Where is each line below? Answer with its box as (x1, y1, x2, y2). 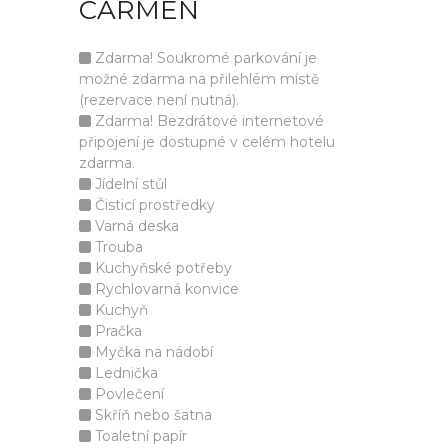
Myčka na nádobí (91, 343, 213, 361)
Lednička (91, 364, 158, 382)
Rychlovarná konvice (91, 280, 239, 298)
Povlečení (91, 385, 164, 403)
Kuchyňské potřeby (91, 259, 232, 277)
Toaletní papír (91, 427, 187, 445)
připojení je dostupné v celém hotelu (79, 133, 335, 151)
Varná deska (91, 217, 179, 235)
